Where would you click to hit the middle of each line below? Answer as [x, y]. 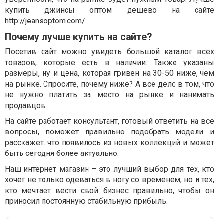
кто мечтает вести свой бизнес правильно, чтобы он [109, 190]
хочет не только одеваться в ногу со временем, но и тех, [109, 180]
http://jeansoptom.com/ [45, 21]
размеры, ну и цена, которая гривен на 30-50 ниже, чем [109, 73]
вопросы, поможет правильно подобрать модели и [109, 132]
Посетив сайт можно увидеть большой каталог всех [109, 52]
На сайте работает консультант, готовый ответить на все [109, 121]
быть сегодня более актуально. [62, 153]
